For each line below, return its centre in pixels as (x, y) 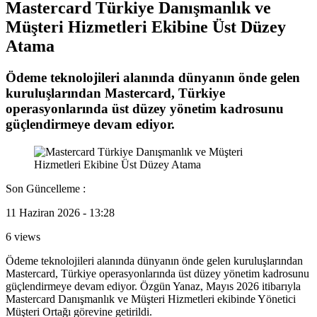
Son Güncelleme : (46, 188)
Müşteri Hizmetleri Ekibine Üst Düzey (146, 27)
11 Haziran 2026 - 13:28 (60, 212)
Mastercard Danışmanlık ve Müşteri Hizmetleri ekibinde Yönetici (151, 299)
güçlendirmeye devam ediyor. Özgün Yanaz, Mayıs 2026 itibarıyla (153, 286)
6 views (23, 236)
